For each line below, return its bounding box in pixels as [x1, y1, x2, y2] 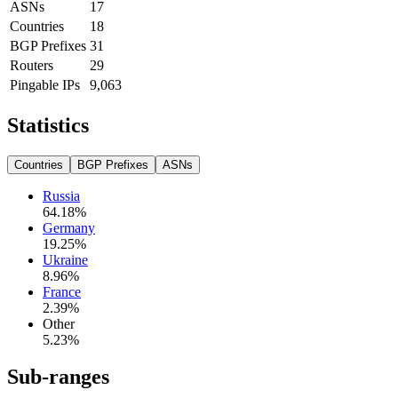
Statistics [7, 113, 89, 137]
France [43, 283, 81, 299]
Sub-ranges [7, 365, 109, 389]
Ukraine [43, 251, 88, 267]
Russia [43, 187, 80, 203]
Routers [10, 57, 53, 73]
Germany [43, 219, 95, 235]
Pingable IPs [10, 76, 80, 92]
